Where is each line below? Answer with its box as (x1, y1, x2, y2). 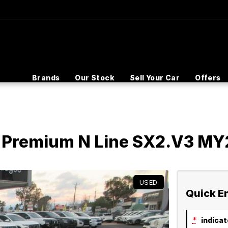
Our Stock (75, 73, 115, 82)
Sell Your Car (129, 73, 180, 82)
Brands (32, 73, 60, 82)
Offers (195, 73, 221, 82)
